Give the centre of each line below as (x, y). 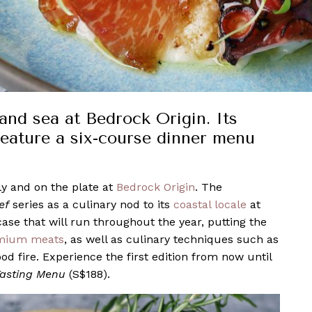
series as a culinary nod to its (91, 204)
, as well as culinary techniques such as (171, 239)
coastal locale (210, 204)
